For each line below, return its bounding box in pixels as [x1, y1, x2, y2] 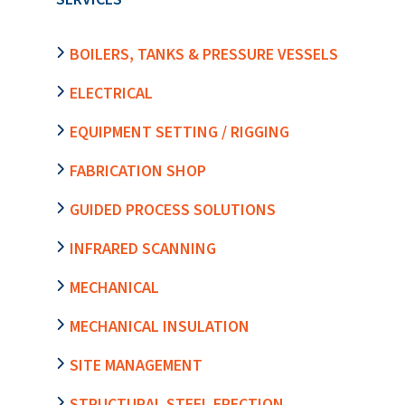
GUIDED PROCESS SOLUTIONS [70, 198, 276, 221]
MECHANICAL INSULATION [70, 315, 250, 338]
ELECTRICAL [70, 81, 153, 105]
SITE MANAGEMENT [70, 353, 202, 377]
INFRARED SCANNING [70, 237, 216, 260]
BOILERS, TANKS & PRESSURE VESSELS [70, 42, 338, 66]
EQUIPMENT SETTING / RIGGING [70, 120, 289, 144]
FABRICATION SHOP [70, 159, 206, 183]
